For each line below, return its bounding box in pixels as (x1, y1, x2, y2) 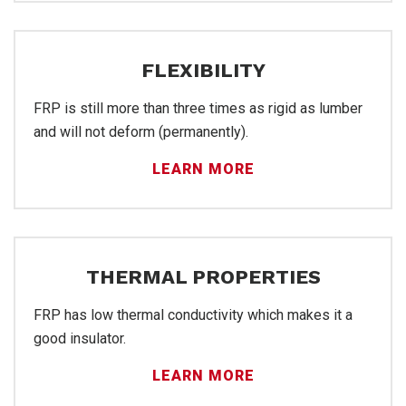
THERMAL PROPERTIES (85, 265, 321, 288)
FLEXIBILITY (140, 58, 266, 82)
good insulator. (34, 329, 126, 347)
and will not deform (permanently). (34, 122, 248, 140)
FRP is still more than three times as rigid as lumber (34, 99, 362, 117)
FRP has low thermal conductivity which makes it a (34, 305, 353, 324)
